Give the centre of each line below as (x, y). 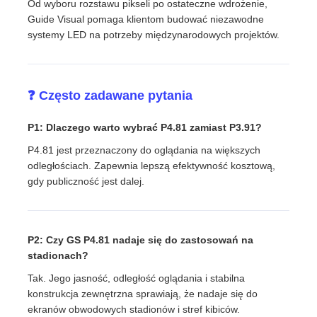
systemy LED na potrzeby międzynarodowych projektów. (154, 34)
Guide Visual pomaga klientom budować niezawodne (146, 19)
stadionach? (58, 255)
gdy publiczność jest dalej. (86, 181)
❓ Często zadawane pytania (110, 95)
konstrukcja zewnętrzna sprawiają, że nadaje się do (143, 293)
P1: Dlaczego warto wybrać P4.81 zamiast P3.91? (145, 127)
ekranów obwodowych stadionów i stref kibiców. (134, 309)
